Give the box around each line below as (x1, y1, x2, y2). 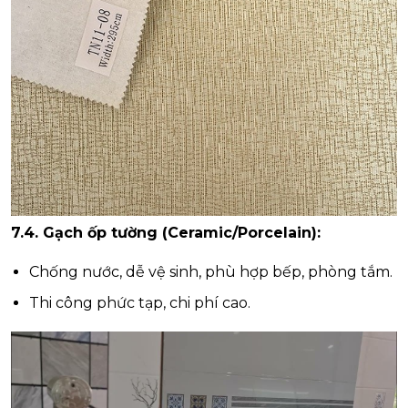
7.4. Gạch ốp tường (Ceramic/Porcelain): (11, 224, 321, 242)
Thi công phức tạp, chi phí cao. (29, 294, 250, 312)
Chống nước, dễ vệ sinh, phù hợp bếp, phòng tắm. (29, 263, 393, 281)
